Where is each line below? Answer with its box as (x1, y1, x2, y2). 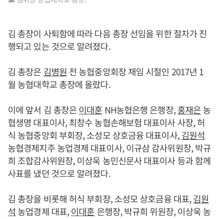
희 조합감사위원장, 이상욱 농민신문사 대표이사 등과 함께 (8, 154, 211, 167)
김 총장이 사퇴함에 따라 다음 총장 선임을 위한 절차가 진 (8, 27, 207, 40)
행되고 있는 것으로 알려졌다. (8, 40, 112, 53)
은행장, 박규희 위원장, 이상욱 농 (94, 205, 211, 218)
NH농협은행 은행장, (102, 103, 177, 116)
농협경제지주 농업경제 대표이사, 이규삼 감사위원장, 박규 (8, 141, 211, 154)
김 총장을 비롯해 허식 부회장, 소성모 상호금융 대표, (8, 192, 194, 205)
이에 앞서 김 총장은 (8, 103, 79, 116)
